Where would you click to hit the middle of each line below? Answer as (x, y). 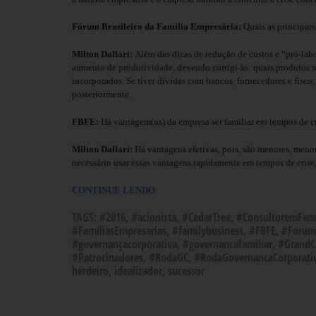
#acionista (154, 217)
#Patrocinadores (108, 257)
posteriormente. (102, 94)
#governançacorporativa (124, 244)
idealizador (138, 271)
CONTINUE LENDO (114, 190)
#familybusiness (208, 230)
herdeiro (90, 271)
